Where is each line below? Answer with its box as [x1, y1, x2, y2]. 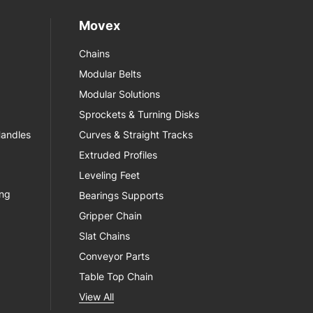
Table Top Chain [79, 270, 154, 282]
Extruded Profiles [79, 149, 158, 161]
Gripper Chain [79, 210, 143, 221]
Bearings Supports [79, 189, 164, 201]
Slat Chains [79, 230, 131, 242]
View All [79, 291, 115, 303]
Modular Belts [79, 68, 142, 80]
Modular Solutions [79, 88, 161, 100]
